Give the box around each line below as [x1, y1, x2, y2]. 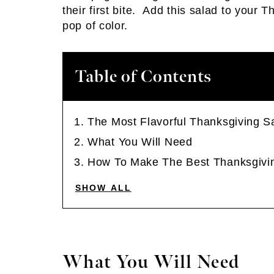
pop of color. [62, 20, 128, 32]
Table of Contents [75, 67, 212, 87]
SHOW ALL [75, 183, 131, 193]
